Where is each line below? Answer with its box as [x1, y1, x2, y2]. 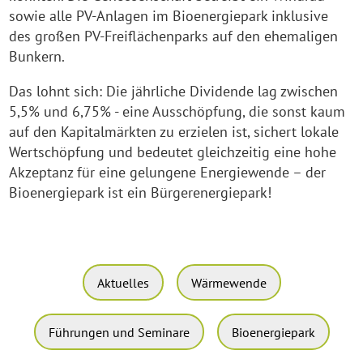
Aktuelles [96, 274, 149, 291]
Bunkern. [9, 46, 66, 66]
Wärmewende [190, 274, 267, 291]
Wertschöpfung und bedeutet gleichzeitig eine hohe [9, 142, 337, 161]
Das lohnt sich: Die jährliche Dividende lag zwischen [9, 81, 339, 100]
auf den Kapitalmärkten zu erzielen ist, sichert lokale [9, 122, 340, 141]
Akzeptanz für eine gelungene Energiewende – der [9, 162, 327, 181]
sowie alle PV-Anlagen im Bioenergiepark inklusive [9, 6, 329, 25]
